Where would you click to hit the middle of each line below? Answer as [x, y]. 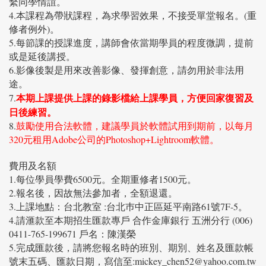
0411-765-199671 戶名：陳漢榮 [72, 234]
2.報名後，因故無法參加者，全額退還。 [93, 193]
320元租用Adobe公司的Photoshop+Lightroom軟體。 [114, 140]
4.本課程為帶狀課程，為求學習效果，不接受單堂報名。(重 [133, 15]
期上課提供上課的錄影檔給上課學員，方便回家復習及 [140, 98]
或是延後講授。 [42, 56]
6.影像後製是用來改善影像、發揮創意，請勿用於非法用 [126, 70]
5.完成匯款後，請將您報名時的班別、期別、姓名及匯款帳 [131, 248]
